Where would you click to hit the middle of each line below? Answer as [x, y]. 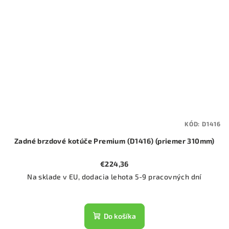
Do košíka [120, 216]
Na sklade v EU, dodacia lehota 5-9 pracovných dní [114, 177]
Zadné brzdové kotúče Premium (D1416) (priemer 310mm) [114, 141]
